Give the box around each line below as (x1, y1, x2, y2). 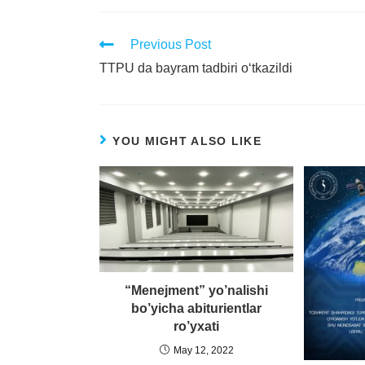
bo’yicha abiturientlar (131, 301, 262, 316)
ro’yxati (174, 319, 219, 334)
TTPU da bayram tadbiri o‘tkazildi (99, 60, 292, 75)
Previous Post (130, 37, 211, 51)
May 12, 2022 (173, 345, 234, 357)
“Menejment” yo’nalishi (125, 284, 268, 298)
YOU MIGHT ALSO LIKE (112, 134, 262, 147)
